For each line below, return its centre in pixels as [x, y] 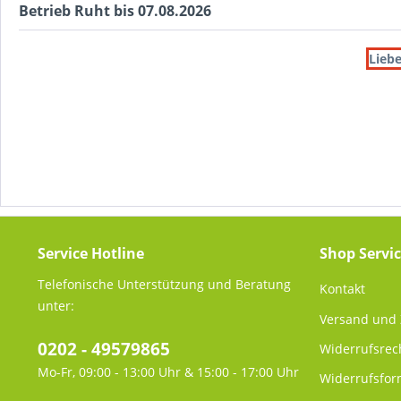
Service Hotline [91, 253]
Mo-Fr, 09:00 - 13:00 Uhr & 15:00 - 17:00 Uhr [168, 372]
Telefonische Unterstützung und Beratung [164, 284]
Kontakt [342, 289]
